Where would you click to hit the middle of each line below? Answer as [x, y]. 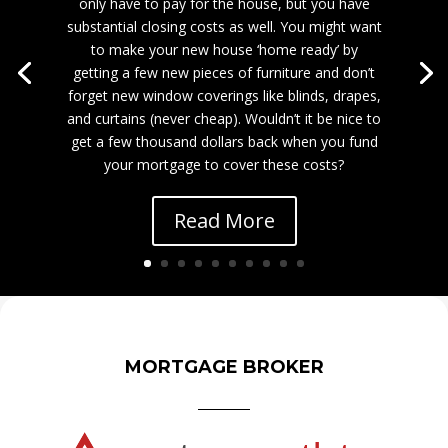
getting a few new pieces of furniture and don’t [224, 72]
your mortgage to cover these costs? [224, 164]
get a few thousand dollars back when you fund [224, 141]
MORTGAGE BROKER [224, 367]
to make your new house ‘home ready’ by [224, 49]
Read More [224, 220]
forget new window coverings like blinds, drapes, [224, 95]
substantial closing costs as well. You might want [224, 26]
